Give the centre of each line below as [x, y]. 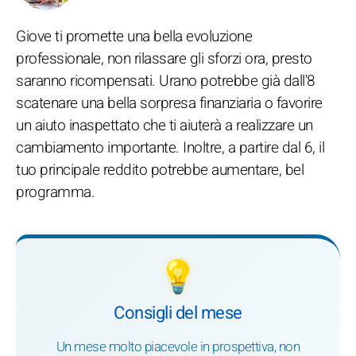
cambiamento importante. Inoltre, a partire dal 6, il [170, 148]
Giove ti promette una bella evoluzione [134, 37]
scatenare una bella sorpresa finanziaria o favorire [169, 103]
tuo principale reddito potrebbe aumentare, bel [160, 170]
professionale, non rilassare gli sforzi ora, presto [164, 59]
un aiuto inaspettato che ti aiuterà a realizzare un [164, 126]
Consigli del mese [178, 313]
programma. [55, 192]
